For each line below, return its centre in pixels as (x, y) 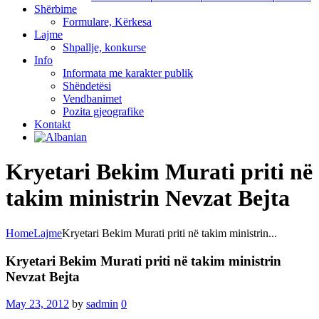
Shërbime (56, 9)
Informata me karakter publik (128, 73)
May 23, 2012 (37, 304)
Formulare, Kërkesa (107, 22)
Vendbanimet (92, 99)
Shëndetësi (87, 86)
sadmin (102, 304)
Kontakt (52, 124)
